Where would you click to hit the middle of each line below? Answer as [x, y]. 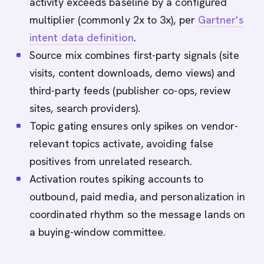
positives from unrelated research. [111, 161]
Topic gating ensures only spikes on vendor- [134, 126]
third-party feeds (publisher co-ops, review [130, 90]
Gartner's [221, 20]
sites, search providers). [85, 108]
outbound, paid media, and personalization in [138, 197]
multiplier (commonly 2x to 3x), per [114, 20]
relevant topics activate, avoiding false [122, 143]
